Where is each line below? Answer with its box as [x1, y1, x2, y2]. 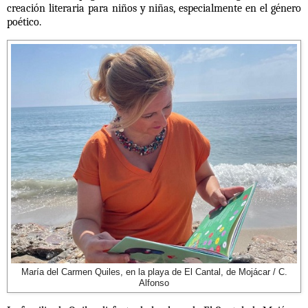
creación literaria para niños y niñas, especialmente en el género [7, 2, 301, 15]
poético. [7, 16, 44, 29]
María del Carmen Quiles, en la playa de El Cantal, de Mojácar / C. [21, 267, 287, 277]
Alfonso [139, 278, 169, 288]
